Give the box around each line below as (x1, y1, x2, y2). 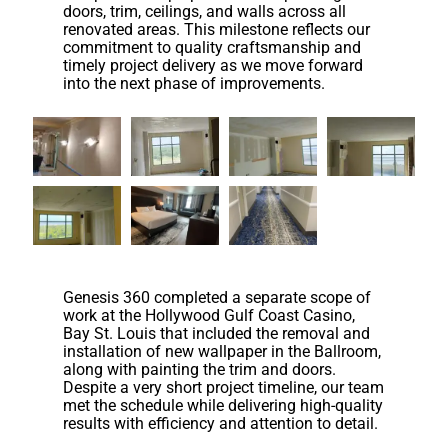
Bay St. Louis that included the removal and (63, 323, 371, 343)
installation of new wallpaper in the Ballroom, (63, 341, 382, 361)
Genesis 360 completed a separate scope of (63, 287, 372, 307)
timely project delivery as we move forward (63, 55, 364, 75)
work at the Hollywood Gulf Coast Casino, (63, 305, 356, 325)
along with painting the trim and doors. (63, 359, 337, 379)
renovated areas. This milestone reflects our (63, 19, 371, 39)
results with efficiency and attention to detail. (63, 413, 379, 433)
